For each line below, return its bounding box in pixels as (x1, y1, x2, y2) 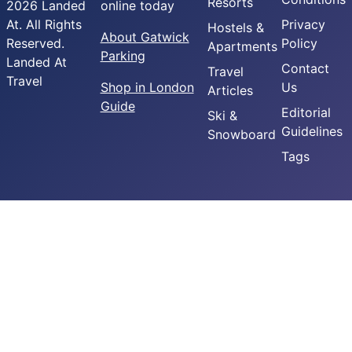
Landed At (6, 54, 67, 71)
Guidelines (281, 123, 343, 140)
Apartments (207, 38, 277, 55)
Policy (281, 35, 317, 52)
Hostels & (207, 20, 264, 36)
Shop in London (100, 79, 194, 96)
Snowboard (207, 126, 276, 143)
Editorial (281, 104, 331, 121)
